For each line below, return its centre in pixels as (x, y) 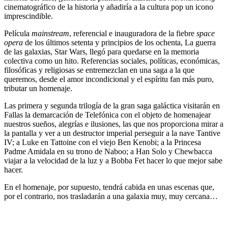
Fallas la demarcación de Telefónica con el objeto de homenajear (107, 115)
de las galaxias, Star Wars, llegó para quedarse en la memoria (102, 51)
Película (18, 33)
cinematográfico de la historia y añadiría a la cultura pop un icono (109, 7)
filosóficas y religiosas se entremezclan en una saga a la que (99, 70)
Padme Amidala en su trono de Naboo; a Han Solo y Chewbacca (108, 151)
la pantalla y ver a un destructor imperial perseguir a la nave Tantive (112, 133)
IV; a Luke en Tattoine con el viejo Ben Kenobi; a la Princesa (103, 142)
